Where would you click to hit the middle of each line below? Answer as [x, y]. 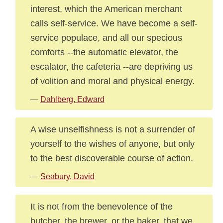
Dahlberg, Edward [72, 99]
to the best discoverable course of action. [111, 158]
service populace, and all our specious [106, 38]
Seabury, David [67, 176]
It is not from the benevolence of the [101, 206]
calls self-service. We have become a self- [114, 23]
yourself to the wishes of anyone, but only [112, 144]
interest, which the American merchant [106, 9]
